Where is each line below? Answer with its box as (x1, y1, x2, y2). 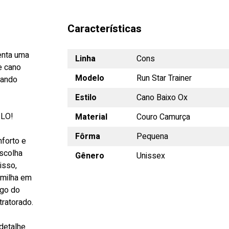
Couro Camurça (136, 110, 190, 123)
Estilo (75, 91, 97, 104)
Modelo (75, 72, 104, 84)
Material (75, 110, 107, 123)
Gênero (75, 149, 104, 162)
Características (67, 20, 142, 37)
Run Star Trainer (136, 72, 192, 84)
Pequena (136, 130, 168, 143)
